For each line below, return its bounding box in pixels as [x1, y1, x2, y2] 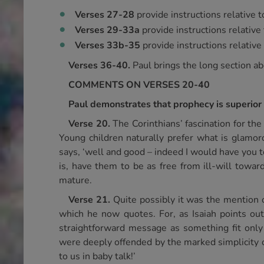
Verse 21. [68, 193, 113, 206]
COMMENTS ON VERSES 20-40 [68, 78, 210, 91]
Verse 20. [68, 117, 113, 130]
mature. [59, 174, 92, 187]
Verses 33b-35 [75, 39, 143, 52]
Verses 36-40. [68, 59, 133, 72]
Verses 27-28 [75, 8, 137, 21]
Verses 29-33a [75, 24, 142, 37]
